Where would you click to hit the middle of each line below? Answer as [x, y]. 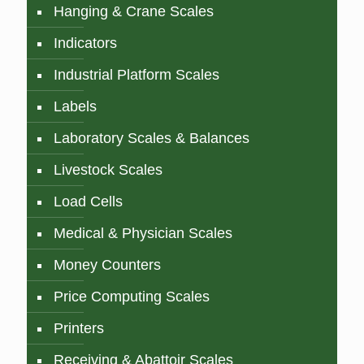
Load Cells [88, 201]
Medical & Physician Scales [143, 233]
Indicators [85, 43]
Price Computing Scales [132, 296]
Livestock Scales [108, 169]
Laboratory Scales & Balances [152, 138]
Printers [79, 328]
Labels [75, 106]
